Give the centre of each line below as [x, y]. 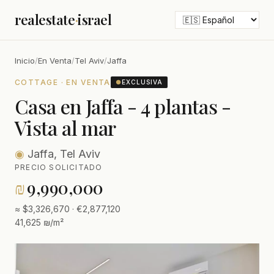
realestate [45, 20]
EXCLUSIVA [142, 82]
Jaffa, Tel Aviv [62, 154]
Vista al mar [65, 128]
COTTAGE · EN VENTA [63, 82]
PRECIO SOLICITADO [59, 167]
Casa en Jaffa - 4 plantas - [123, 106]
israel [95, 20]
